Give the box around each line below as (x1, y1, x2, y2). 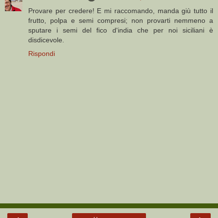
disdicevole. (28, 36, 64, 44)
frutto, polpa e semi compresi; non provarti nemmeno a (28, 17, 213, 25)
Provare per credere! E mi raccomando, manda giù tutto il (28, 7, 213, 15)
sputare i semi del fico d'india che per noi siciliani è (28, 26, 213, 35)
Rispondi (28, 50, 55, 58)
